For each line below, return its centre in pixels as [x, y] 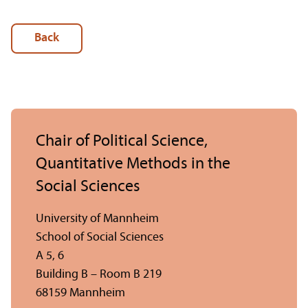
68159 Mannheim [80, 293]
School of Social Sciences [100, 237]
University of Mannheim [97, 219]
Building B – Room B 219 [99, 274]
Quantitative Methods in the [133, 164]
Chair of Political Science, [122, 141]
